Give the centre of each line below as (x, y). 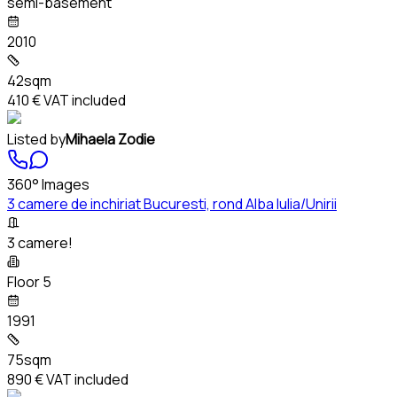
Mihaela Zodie (110, 139)
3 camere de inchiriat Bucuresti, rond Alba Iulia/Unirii (172, 203)
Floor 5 (29, 281)
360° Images (48, 184)
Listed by (36, 139)
